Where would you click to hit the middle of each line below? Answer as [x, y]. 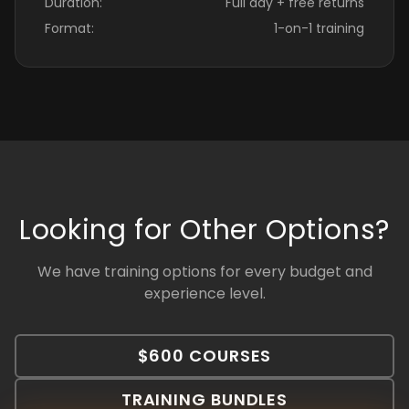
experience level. [204, 294]
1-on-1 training [319, 29]
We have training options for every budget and [204, 272]
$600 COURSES [204, 356]
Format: [69, 29]
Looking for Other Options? [204, 231]
